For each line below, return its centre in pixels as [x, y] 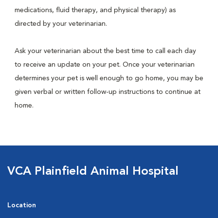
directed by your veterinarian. [62, 24]
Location [22, 205]
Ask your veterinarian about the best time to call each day [105, 51]
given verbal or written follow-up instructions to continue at [108, 92]
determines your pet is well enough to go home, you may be [109, 78]
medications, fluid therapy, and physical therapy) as [95, 10]
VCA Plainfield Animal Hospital [93, 172]
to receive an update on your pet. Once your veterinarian [105, 65]
